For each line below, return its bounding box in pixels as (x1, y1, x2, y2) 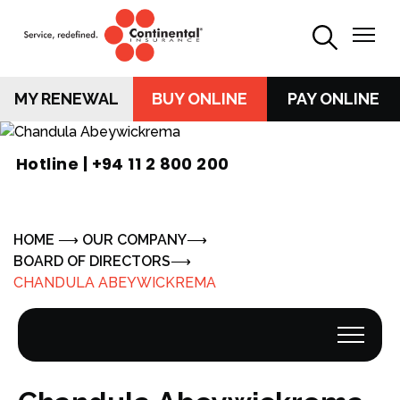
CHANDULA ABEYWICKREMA (13, 274, 216, 291)
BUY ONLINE (152, 88, 248, 108)
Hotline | (16, 153, 92, 175)
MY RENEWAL (14, 88, 120, 108)
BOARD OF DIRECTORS (13, 253, 171, 270)
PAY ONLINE (287, 88, 379, 108)
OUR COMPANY (82, 231, 187, 248)
